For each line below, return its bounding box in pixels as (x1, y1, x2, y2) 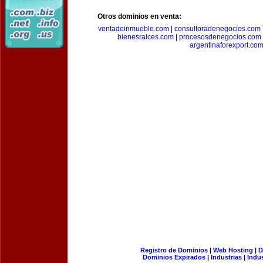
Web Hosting (213, 247, 253, 254)
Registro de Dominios (140, 247, 208, 254)
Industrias (211, 254, 242, 261)
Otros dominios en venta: (97, 12, 181, 21)
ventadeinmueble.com (97, 25, 169, 33)
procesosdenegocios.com (179, 33, 261, 41)
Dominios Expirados (143, 254, 205, 261)
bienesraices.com (117, 33, 174, 41)
